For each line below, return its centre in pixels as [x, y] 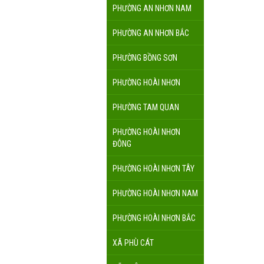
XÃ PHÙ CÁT [133, 243]
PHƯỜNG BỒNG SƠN [145, 58]
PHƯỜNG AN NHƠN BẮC [151, 33]
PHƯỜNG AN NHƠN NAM [152, 9]
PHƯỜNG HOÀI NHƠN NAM [155, 194]
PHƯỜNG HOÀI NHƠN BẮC [154, 218]
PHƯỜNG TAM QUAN [146, 108]
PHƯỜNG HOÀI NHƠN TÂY [154, 169]
